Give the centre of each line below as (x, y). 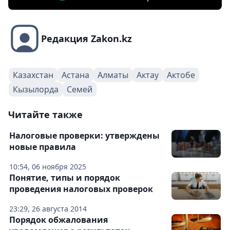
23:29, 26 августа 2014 (48, 209)
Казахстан (33, 75)
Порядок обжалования (59, 220)
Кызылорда (36, 90)
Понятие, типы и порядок (65, 178)
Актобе (181, 75)
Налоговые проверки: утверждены (84, 136)
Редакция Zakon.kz (87, 39)
